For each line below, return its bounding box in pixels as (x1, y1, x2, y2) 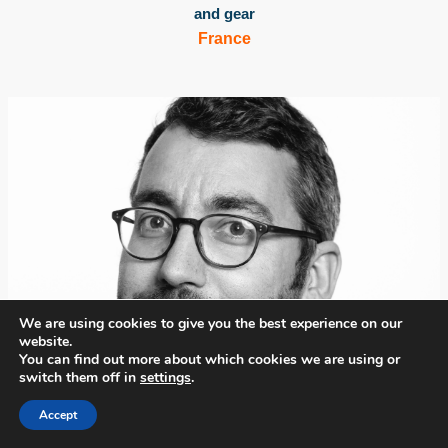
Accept (39, 407, 77, 423)
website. (19, 332, 72, 351)
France (197, 29, 251, 47)
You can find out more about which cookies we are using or (19, 350, 400, 369)
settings (140, 368, 191, 387)
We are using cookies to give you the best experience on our (19, 314, 402, 333)
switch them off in (19, 368, 140, 387)
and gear (193, 4, 255, 22)
